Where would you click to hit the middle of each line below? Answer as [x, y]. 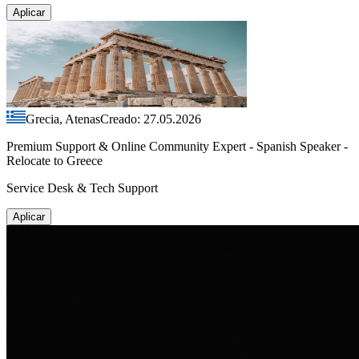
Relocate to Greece [54, 160]
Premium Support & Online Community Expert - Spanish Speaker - [177, 146]
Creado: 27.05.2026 [151, 119]
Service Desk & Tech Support [82, 188]
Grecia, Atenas [63, 119]
